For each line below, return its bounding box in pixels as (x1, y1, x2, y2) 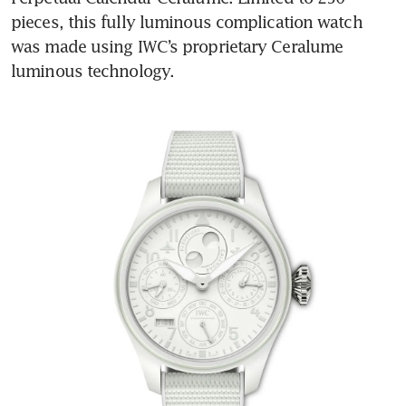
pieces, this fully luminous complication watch (11, 11, 362, 32)
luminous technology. (11, 60, 175, 81)
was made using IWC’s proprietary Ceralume (11, 35, 343, 56)
